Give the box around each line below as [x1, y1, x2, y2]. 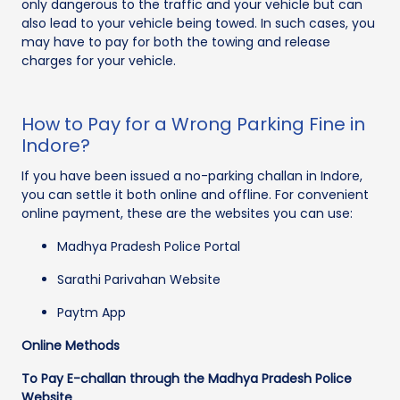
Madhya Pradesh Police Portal [57, 237, 240, 255]
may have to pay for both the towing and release [21, 32, 330, 51]
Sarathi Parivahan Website [57, 270, 221, 288]
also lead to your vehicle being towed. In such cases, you [21, 13, 375, 32]
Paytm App [57, 303, 126, 321]
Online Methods [21, 336, 120, 354]
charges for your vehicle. [21, 51, 176, 70]
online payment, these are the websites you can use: [21, 204, 353, 222]
